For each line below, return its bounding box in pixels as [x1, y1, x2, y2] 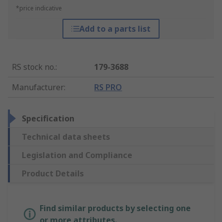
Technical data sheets [22, 131, 110, 143]
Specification [22, 113, 74, 124]
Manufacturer [12, 82, 64, 93]
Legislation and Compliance [22, 150, 132, 161]
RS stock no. [12, 61, 55, 73]
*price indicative [16, 4, 62, 13]
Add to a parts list [79, 23, 151, 35]
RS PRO [94, 82, 122, 93]
